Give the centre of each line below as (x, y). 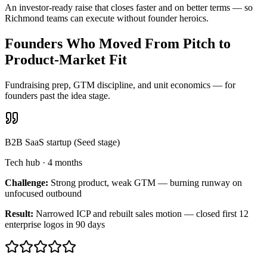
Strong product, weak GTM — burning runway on (146, 183)
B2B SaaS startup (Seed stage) (62, 142)
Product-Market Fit (66, 60)
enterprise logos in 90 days (55, 225)
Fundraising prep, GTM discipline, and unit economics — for (120, 85)
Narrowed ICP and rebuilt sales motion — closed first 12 (142, 214)
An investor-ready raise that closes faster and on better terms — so (129, 8)
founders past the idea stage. (58, 96)
